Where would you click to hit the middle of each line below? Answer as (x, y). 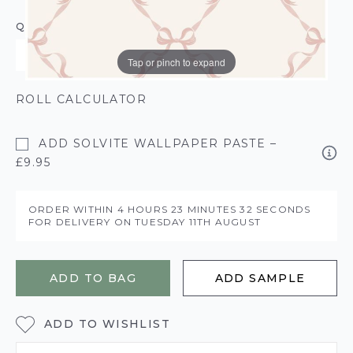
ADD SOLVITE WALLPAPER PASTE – (156, 143)
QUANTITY (46, 26)
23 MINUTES (206, 209)
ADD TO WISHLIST (107, 323)
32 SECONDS (275, 209)
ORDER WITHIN (73, 209)
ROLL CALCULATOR (81, 99)
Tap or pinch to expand (176, 61)
